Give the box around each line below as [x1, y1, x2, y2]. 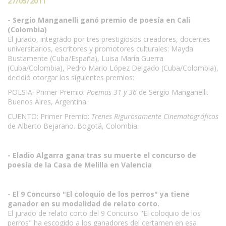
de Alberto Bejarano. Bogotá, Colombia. [8, 121, 139, 131]
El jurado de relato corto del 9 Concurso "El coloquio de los [8, 208, 201, 218]
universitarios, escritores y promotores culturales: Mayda [8, 44, 193, 53]
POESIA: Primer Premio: [8, 87, 87, 97]
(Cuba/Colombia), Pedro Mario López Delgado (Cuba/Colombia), [8, 63, 218, 73]
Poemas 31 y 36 [87, 87, 137, 97]
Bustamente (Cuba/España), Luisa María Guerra [8, 53, 163, 63]
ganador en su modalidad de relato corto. [8, 199, 159, 208]
